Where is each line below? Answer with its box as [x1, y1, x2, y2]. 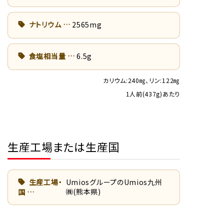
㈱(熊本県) [65, 186, 101, 196]
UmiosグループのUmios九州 [65, 176, 162, 187]
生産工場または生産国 [7, 138, 119, 154]
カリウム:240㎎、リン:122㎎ [103, 75, 180, 84]
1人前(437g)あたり [125, 89, 180, 98]
